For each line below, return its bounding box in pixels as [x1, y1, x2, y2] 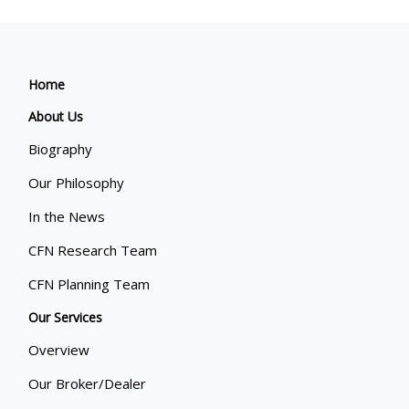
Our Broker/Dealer [28, 373, 147, 393]
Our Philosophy [28, 173, 125, 192]
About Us [28, 107, 84, 125]
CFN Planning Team [28, 274, 151, 293]
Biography [28, 139, 93, 158]
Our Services [28, 308, 103, 326]
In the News [28, 206, 106, 225]
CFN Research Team [28, 240, 158, 259]
